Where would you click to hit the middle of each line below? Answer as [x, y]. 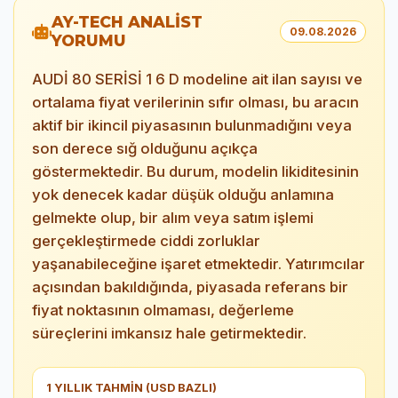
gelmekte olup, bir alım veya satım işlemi [173, 218]
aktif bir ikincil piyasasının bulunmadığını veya [192, 125]
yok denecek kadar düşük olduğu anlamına [183, 195]
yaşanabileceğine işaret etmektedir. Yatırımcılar [199, 264]
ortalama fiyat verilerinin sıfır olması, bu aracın [195, 102]
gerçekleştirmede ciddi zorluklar [146, 241]
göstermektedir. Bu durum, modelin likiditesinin [195, 171]
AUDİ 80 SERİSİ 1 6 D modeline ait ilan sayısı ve [197, 79]
